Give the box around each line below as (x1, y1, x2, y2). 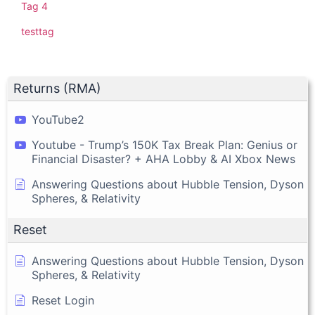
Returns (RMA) (13, 81, 101, 96)
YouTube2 (32, 112, 84, 127)
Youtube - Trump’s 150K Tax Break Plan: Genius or (32, 138, 297, 153)
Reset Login (32, 293, 94, 308)
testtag (21, 25, 54, 38)
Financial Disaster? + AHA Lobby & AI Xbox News (32, 152, 295, 167)
